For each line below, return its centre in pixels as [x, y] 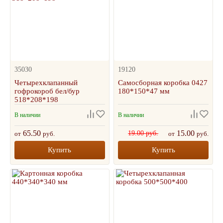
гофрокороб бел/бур [47, 91]
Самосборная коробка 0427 [163, 83]
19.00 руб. [143, 133]
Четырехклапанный [46, 83]
